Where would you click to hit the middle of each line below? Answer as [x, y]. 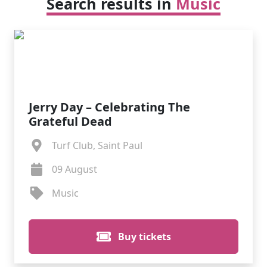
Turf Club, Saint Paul [97, 145]
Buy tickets [143, 237]
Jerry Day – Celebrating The [109, 107]
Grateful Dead [70, 121]
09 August [74, 169]
